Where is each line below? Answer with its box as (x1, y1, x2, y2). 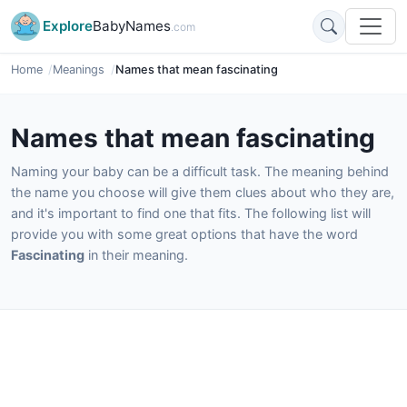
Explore (43, 17, 93, 35)
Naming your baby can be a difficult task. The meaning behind (11, 164, 389, 179)
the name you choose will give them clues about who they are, (11, 184, 394, 200)
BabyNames (93, 17, 171, 35)
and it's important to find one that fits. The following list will (11, 205, 371, 221)
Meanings (53, 63, 105, 76)
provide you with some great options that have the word (11, 226, 358, 242)
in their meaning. (84, 247, 188, 263)
